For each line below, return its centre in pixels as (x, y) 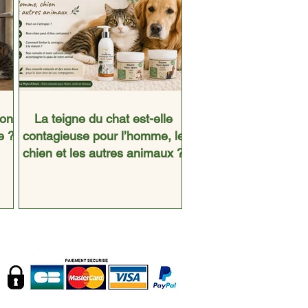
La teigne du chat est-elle (103, 119)
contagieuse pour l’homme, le (103, 136)
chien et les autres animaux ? (103, 153)
